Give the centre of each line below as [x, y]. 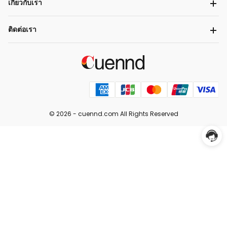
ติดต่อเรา [22, 29]
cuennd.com [98, 113]
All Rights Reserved [148, 113]
